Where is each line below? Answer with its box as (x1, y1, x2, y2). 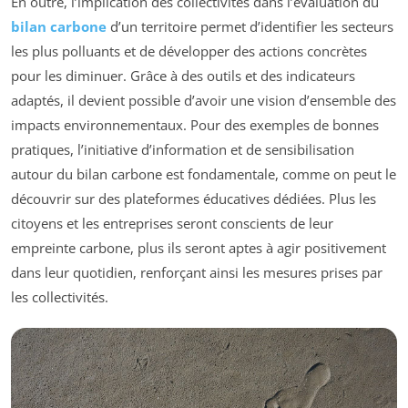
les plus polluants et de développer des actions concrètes (11, 41, 367, 60)
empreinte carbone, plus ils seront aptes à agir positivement (11, 238, 386, 257)
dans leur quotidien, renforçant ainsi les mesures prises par (11, 262, 382, 281)
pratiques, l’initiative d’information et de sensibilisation (11, 139, 354, 158)
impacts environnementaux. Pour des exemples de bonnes (11, 115, 379, 134)
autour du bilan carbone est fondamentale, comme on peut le (11, 164, 396, 183)
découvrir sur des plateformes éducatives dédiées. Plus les (11, 189, 376, 208)
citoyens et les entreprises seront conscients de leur (11, 213, 333, 232)
